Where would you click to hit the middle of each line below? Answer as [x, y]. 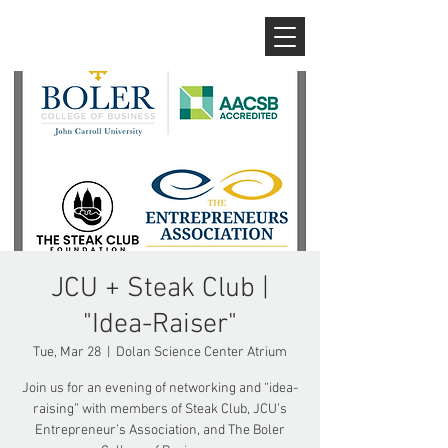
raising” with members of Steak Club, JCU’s [160, 409]
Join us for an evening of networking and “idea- [160, 388]
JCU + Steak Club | [160, 289]
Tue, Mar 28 [67, 352]
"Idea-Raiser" [160, 325]
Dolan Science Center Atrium [201, 352]
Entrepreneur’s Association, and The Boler [160, 430]
